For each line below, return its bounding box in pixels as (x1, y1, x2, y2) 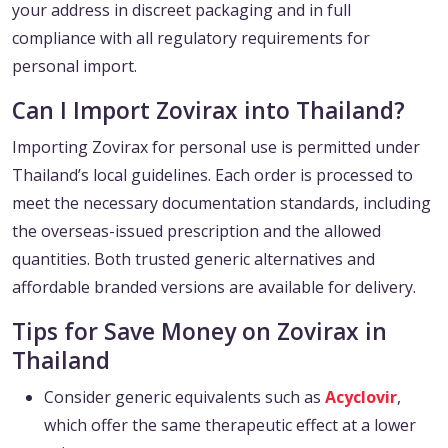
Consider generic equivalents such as (44, 386, 325, 409)
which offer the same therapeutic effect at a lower (44, 414, 416, 437)
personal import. (12, 55, 137, 78)
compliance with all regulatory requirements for (12, 27, 370, 50)
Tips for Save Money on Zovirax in (12, 316, 387, 348)
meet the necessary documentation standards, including (12, 192, 431, 215)
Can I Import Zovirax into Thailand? (12, 95, 405, 127)
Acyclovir (325, 386, 397, 409)
